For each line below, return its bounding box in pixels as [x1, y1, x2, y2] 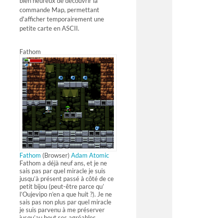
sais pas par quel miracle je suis [19, 167, 106, 175]
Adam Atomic [71, 151, 109, 160]
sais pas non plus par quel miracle [19, 198, 111, 206]
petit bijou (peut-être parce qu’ [19, 182, 104, 191]
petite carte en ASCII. [19, 24, 79, 33]
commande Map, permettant [19, 6, 99, 14]
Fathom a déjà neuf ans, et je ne [19, 159, 107, 167]
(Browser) [41, 151, 71, 160]
